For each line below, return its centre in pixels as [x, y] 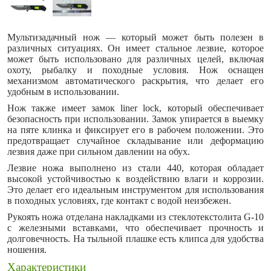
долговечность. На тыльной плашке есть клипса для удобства [135, 239]
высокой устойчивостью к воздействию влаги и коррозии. [135, 179]
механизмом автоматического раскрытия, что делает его [135, 81]
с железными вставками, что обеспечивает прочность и [135, 228]
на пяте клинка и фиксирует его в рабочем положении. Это [135, 130]
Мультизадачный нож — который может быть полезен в [135, 37]
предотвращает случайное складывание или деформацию [135, 141]
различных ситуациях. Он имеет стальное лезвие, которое [135, 48]
